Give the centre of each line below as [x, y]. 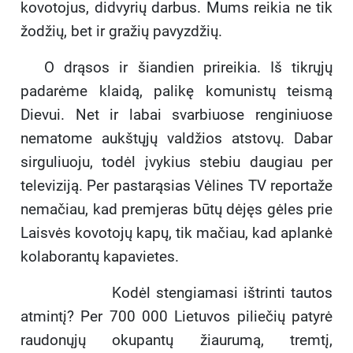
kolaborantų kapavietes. [100, 257]
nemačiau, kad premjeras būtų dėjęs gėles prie [176, 210]
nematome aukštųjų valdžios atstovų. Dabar [176, 139]
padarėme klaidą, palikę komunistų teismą [176, 91]
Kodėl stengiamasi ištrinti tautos [188, 293]
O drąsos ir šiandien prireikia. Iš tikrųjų [188, 68]
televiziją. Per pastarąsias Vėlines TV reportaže [176, 186]
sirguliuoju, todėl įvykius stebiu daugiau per [176, 162]
